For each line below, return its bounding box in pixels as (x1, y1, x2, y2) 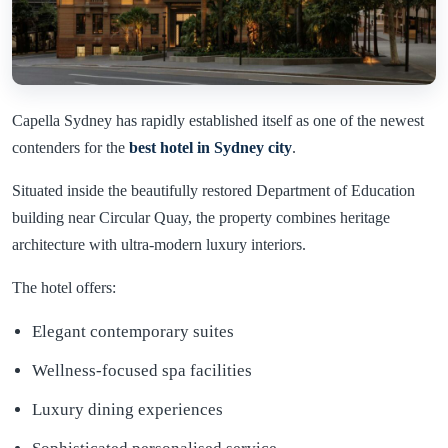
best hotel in (129, 139, 214, 156)
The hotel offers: (12, 279, 116, 296)
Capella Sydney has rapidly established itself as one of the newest (12, 112, 424, 129)
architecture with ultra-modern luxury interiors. (12, 236, 306, 253)
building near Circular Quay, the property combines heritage (12, 209, 390, 226)
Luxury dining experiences (32, 400, 223, 419)
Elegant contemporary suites (32, 322, 234, 341)
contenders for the (12, 139, 129, 156)
